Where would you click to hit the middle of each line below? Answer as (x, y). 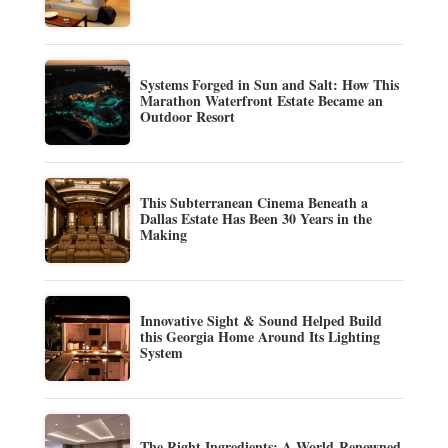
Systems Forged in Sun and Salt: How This (269, 84)
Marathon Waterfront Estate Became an (261, 100)
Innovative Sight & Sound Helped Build (260, 320)
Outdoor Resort (187, 116)
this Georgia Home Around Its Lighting (259, 336)
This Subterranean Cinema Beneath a (253, 202)
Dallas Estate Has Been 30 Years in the (255, 218)
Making (163, 234)
